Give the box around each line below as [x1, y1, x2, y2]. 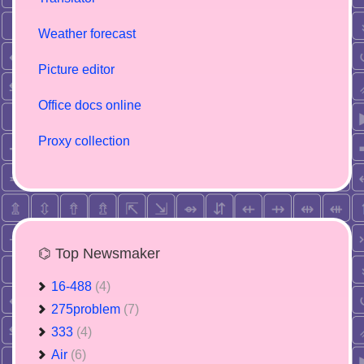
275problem [51, 302, 123, 316]
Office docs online [38, 98, 141, 112]
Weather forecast [38, 27, 136, 41]
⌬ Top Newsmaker [38, 245, 160, 262]
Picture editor [38, 63, 115, 76]
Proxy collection [38, 134, 130, 148]
